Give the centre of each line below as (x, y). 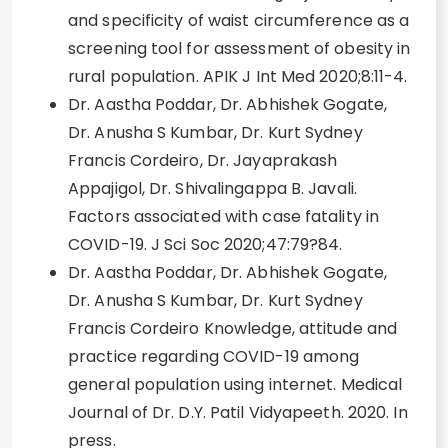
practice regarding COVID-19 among (214, 356)
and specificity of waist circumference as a (239, 20)
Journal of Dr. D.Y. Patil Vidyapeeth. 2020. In (238, 412)
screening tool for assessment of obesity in (239, 48)
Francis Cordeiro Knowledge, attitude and (233, 328)
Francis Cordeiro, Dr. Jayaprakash (203, 160)
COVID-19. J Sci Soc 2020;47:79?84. (205, 244)
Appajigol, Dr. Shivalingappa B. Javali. (212, 188)
